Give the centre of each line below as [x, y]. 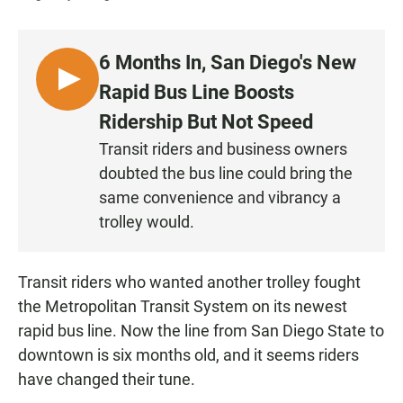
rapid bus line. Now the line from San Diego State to [201, 331]
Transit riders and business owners [223, 149]
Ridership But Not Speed [206, 122]
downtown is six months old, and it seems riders [188, 355]
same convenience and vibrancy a [220, 198]
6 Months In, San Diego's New [228, 63]
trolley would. [147, 222]
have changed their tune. [107, 380]
